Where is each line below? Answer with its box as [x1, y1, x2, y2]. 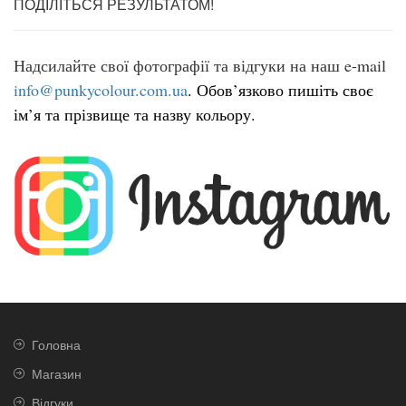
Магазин [32, 363, 82, 382]
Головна [32, 334, 81, 353]
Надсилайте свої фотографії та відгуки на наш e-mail [14, 54, 386, 76]
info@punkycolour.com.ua [14, 79, 188, 101]
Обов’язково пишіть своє [197, 79, 373, 101]
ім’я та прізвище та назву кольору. [14, 103, 256, 125]
